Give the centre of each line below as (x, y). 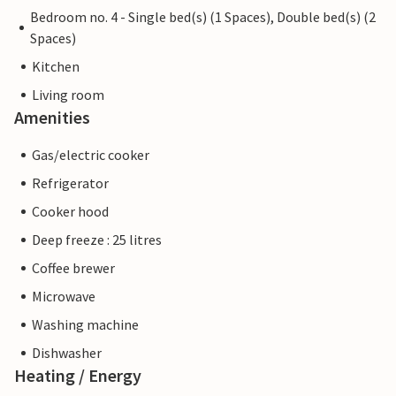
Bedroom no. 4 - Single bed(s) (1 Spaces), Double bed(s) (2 (202, 17)
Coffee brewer (73, 268)
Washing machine (85, 324)
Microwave (64, 296)
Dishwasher (67, 353)
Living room (68, 95)
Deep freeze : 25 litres (97, 240)
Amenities (52, 117)
